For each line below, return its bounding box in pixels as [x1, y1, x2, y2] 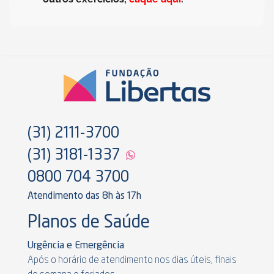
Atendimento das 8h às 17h [28, 191, 141, 201]
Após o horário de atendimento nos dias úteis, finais [28, 255, 237, 265]
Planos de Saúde [28, 214, 150, 232]
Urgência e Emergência [28, 240, 124, 251]
